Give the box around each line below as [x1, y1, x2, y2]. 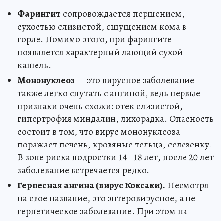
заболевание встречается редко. [17, 164, 149, 177]
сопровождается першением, [61, 7, 184, 20]
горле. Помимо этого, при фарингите [17, 33, 172, 46]
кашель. [17, 59, 51, 72]
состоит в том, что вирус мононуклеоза [17, 125, 180, 138]
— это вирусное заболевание [74, 74, 194, 87]
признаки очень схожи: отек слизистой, [17, 100, 183, 112]
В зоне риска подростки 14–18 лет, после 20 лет [17, 151, 214, 164]
